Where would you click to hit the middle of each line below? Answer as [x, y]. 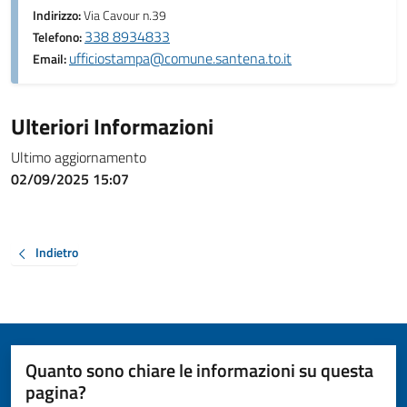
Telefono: [59, 37]
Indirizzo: [58, 15]
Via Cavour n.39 [125, 15]
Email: [51, 59]
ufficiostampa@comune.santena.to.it [180, 58]
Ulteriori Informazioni [112, 126]
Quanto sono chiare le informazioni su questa [199, 370]
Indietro [57, 253]
